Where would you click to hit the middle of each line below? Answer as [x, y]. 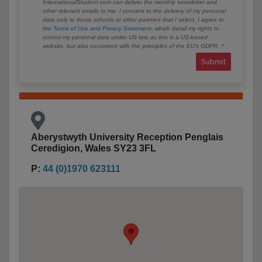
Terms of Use [71, 28]
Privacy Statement [127, 28]
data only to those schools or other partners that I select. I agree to [133, 19]
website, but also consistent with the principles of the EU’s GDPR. [132, 46]
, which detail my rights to [185, 28]
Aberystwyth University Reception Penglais [127, 137]
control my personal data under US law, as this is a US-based [125, 37]
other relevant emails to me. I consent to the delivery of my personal [134, 11]
